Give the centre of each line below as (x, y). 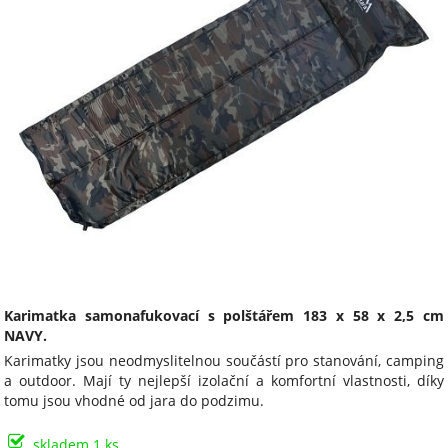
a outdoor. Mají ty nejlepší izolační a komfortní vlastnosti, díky (224, 381)
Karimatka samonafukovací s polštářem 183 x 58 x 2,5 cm (224, 316)
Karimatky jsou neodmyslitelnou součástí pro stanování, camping (224, 361)
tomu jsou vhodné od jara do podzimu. (134, 401)
